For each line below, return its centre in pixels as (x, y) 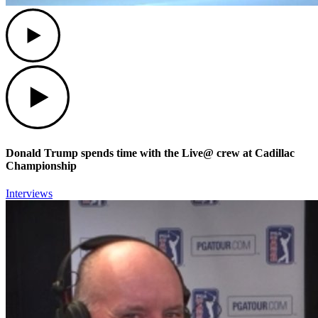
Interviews (29, 194)
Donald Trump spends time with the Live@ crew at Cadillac (150, 153)
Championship (41, 166)
